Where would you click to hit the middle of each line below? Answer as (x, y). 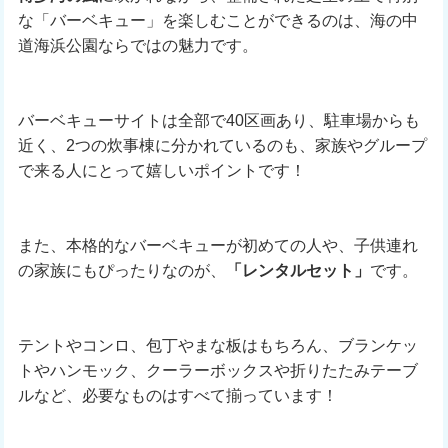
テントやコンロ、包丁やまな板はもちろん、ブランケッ (217, 345)
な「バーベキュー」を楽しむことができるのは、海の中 (217, 20)
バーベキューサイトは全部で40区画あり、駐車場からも (218, 120)
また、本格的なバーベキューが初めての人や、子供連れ (217, 245)
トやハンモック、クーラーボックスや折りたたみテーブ (217, 370)
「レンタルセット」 (297, 270)
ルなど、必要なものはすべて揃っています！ (177, 395)
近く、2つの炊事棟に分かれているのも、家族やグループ (222, 145)
